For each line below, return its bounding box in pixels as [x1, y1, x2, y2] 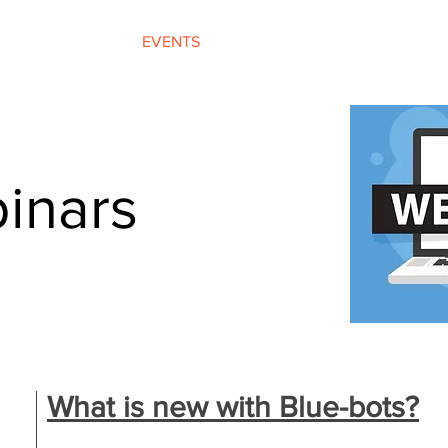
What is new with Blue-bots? [47, 390, 419, 423]
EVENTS [142, 33, 200, 50]
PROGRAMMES [269, 33, 376, 50]
